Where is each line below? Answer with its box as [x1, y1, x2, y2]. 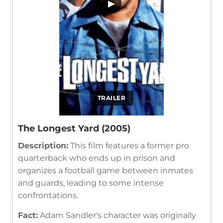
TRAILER [97, 94, 126, 102]
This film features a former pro [68, 140, 189, 150]
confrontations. [18, 190, 78, 200]
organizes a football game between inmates [18, 165, 193, 175]
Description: [18, 140, 68, 150]
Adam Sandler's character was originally [38, 210, 196, 220]
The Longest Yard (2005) [18, 122, 130, 134]
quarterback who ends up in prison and [18, 153, 175, 163]
